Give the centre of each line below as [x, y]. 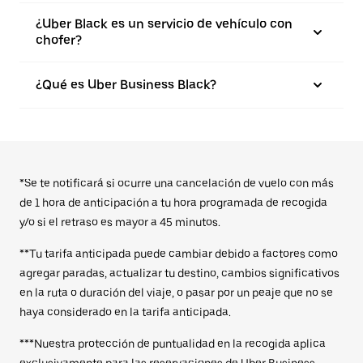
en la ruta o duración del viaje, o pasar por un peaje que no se [176, 292]
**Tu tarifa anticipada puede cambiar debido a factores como [179, 253]
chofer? [59, 40]
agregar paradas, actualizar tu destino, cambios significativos [179, 273]
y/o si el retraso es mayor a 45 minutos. [120, 222]
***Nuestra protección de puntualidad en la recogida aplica [173, 343]
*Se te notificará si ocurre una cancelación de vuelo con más [177, 183]
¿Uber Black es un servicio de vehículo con [164, 23]
